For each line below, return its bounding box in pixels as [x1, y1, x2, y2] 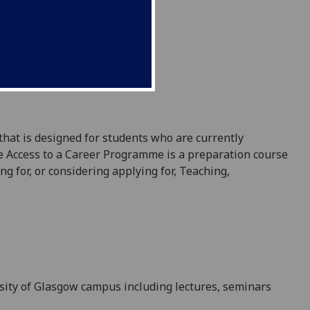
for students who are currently [82, 130, 244, 146]
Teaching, [179, 163, 230, 179]
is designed [23, 130, 82, 146]
